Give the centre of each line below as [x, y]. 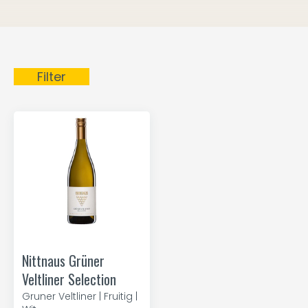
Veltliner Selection [69, 279]
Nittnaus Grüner [63, 261]
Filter [52, 77]
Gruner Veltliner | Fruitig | [80, 296]
